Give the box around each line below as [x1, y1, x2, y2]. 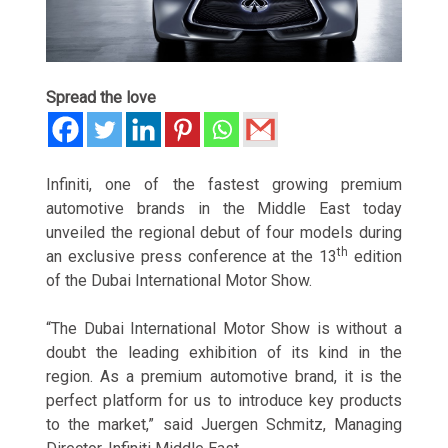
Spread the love [46, 87, 157, 107]
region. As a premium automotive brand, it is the [46, 366, 402, 386]
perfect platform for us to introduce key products [46, 390, 402, 410]
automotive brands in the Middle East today [46, 198, 402, 218]
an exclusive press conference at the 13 [46, 246, 337, 266]
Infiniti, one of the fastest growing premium [46, 174, 402, 194]
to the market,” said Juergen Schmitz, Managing [46, 414, 402, 434]
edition [347, 246, 402, 266]
